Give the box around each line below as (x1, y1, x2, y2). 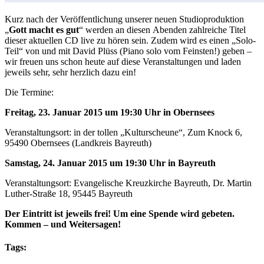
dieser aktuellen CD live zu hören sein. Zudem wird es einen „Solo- (5, 35, 256, 45)
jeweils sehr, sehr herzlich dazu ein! (5, 67, 136, 77)
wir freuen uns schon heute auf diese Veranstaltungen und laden (5, 57, 241, 67)
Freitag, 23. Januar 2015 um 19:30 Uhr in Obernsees (5, 107, 214, 117)
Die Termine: (5, 87, 54, 97)
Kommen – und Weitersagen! (5, 219, 121, 229)
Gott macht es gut (9, 25, 79, 35)
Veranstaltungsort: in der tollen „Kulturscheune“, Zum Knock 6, (5, 127, 242, 137)
